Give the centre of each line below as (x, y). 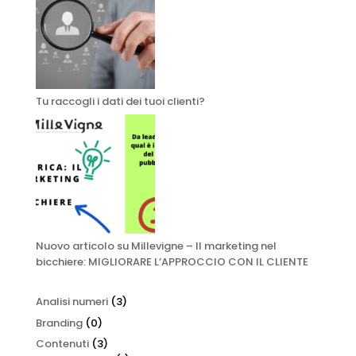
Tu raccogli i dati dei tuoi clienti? (120, 101)
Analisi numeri (72, 302)
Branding (59, 323)
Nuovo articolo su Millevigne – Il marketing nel (156, 246)
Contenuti (62, 344)
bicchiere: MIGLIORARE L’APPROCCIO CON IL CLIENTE (172, 262)
